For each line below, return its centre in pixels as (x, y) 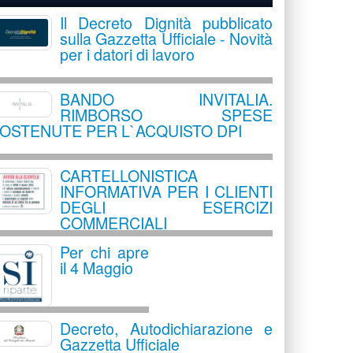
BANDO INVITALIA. (166, 99)
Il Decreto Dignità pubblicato (166, 22)
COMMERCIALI (113, 223)
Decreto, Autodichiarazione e (166, 328)
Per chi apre (104, 252)
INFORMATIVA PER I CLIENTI (166, 191)
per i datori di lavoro (127, 54)
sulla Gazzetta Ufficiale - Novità (166, 38)
